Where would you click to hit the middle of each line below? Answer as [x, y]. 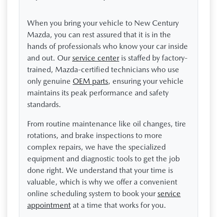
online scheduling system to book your [92, 193]
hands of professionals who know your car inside [108, 46]
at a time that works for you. [118, 205]
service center [96, 58]
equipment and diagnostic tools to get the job [103, 158]
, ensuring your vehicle [146, 81]
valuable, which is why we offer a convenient [102, 182]
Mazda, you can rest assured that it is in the [99, 34]
